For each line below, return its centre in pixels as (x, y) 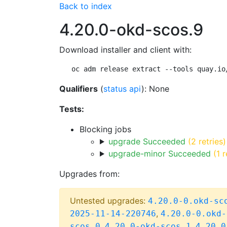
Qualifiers (79, 89)
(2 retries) (207, 141)
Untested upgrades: (109, 201)
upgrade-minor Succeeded (159, 154)
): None (155, 89)
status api (122, 89)
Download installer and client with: (125, 50)
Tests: (72, 109)
